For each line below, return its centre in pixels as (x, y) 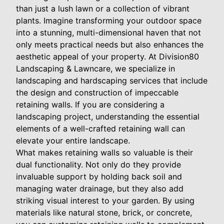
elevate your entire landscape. (73, 141)
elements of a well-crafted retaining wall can (100, 129)
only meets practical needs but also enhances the (110, 45)
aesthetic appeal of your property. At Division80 (107, 57)
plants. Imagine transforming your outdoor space (109, 21)
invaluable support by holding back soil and (99, 177)
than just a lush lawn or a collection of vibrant (103, 9)
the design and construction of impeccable (97, 93)
